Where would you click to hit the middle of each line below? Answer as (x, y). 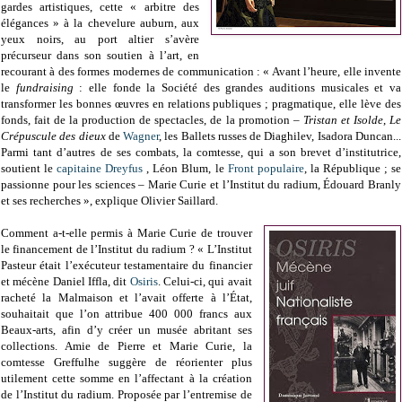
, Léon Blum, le (185, 169)
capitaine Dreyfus (100, 169)
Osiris (144, 282)
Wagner (141, 136)
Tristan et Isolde (343, 120)
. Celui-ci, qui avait (205, 282)
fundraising (48, 88)
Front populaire (266, 169)
